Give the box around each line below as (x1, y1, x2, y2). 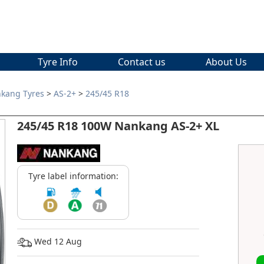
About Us (206, 55, 247, 69)
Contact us (118, 55, 166, 69)
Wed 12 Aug (32, 236, 82, 247)
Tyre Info (38, 55, 78, 69)
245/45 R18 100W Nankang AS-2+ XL (17, 118, 219, 134)
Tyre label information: (28, 170, 118, 182)
